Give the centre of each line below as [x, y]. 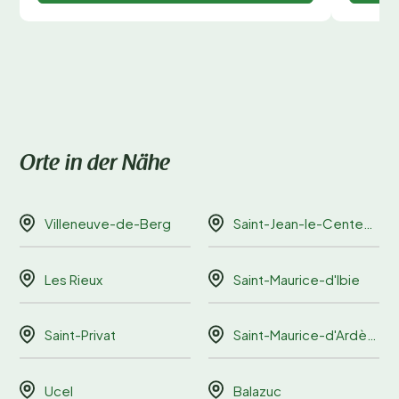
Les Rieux [73, 279]
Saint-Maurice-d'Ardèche [300, 335]
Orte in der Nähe [95, 164]
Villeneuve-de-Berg [108, 224]
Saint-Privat [80, 335]
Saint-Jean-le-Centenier [298, 224]
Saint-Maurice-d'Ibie [297, 279]
